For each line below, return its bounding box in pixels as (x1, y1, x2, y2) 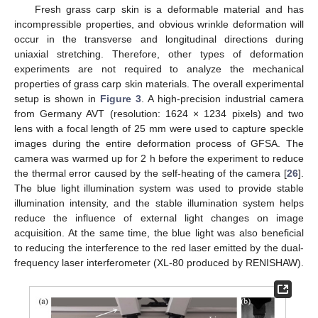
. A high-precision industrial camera (141, 92, 304, 104)
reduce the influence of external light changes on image (14, 212, 304, 224)
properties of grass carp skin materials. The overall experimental (14, 77, 304, 89)
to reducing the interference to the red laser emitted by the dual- (14, 241, 304, 253)
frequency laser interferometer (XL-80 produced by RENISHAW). (14, 256, 304, 268)
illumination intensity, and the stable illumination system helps (14, 197, 304, 209)
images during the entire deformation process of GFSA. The (14, 137, 304, 149)
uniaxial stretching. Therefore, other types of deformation (14, 48, 304, 60)
